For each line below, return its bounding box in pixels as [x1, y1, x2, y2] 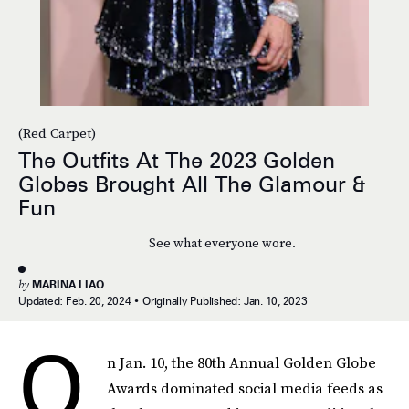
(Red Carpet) [18, 123, 96, 143]
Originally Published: [142, 294, 244, 308]
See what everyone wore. [148, 234, 296, 253]
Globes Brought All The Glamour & [18, 171, 366, 198]
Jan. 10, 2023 [243, 294, 308, 308]
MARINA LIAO [32, 278, 104, 291]
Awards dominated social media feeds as [107, 378, 383, 398]
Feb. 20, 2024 [65, 294, 131, 308]
